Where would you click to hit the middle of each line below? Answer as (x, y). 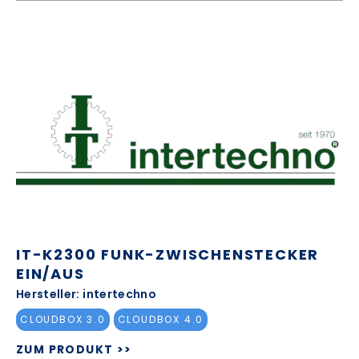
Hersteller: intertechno (87, 294)
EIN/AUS (50, 273)
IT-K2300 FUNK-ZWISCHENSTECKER (168, 254)
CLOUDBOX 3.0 (63, 320)
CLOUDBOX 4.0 (161, 320)
